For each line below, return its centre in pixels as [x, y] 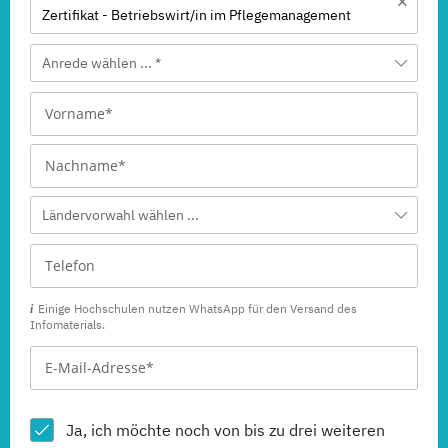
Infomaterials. [67, 324]
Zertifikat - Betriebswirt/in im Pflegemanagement [196, 15]
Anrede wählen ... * [101, 63]
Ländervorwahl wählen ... [120, 215]
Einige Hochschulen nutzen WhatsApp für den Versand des [197, 308]
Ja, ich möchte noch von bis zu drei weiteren [225, 430]
